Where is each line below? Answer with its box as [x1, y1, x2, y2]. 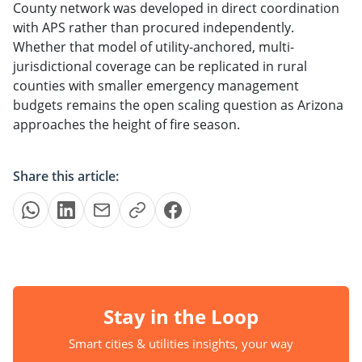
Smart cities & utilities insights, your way [69, 335, 293, 351]
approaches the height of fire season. [13, 115, 240, 133]
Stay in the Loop [103, 302, 259, 330]
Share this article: [13, 166, 119, 185]
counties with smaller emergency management [13, 76, 299, 95]
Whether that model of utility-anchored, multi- [13, 37, 294, 56]
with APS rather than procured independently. [13, 18, 294, 36]
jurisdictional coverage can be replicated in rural [13, 57, 307, 75]
